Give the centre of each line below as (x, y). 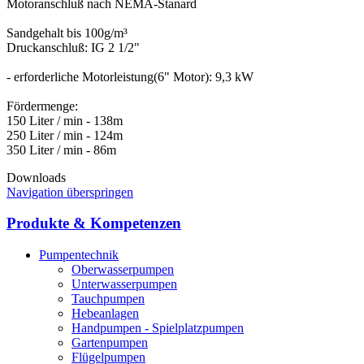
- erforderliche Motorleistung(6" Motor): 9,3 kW (130, 76)
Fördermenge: (42, 106)
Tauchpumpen (108, 299)
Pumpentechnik (79, 255)
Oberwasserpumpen (123, 269)
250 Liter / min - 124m (65, 135)
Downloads (36, 177)
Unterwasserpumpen (124, 284)
